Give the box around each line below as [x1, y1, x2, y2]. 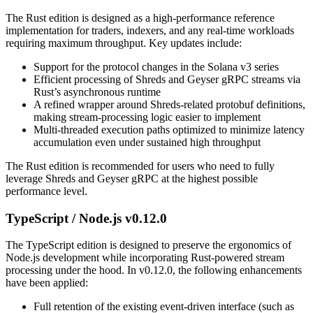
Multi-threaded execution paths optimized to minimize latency [34, 123, 305, 136]
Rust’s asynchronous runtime [34, 85, 161, 98]
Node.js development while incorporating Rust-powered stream [6, 252, 284, 264]
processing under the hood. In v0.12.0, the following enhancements [6, 264, 302, 277]
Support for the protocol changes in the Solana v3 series [34, 60, 279, 73]
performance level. [6, 184, 87, 197]
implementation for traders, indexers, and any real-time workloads [6, 24, 294, 36]
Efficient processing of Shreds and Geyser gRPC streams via [34, 73, 300, 85]
